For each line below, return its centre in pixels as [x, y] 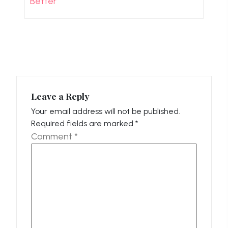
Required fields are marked [83, 123]
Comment [53, 136]
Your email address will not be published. [106, 111]
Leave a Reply [60, 96]
